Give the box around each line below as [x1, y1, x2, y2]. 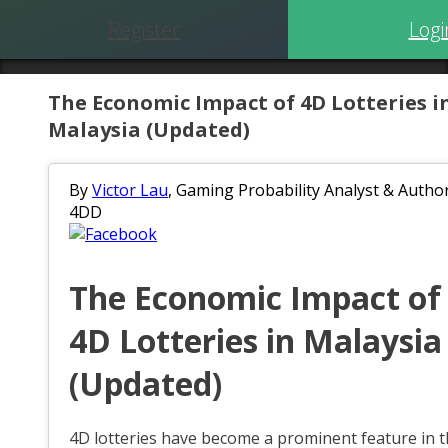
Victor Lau [92, 179, 168, 201]
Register [108, 16, 180, 43]
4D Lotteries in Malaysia [69, 319, 442, 363]
